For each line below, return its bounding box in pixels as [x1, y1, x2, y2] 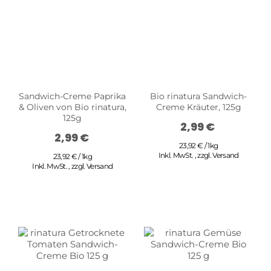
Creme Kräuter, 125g [155, 101, 241, 113]
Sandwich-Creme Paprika [19, 90, 126, 102]
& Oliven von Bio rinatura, [18, 101, 126, 113]
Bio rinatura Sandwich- [150, 90, 247, 102]
